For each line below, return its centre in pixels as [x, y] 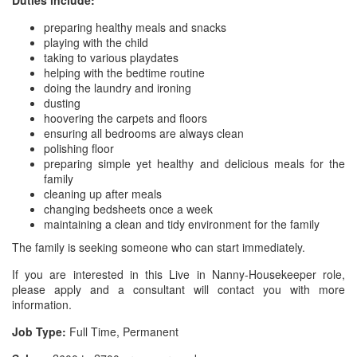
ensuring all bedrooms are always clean [144, 133]
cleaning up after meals [103, 194]
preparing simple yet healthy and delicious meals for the [194, 163]
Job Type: [39, 331]
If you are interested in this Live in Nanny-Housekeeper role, [178, 274]
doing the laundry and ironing [118, 88]
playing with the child [96, 42]
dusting [62, 103]
